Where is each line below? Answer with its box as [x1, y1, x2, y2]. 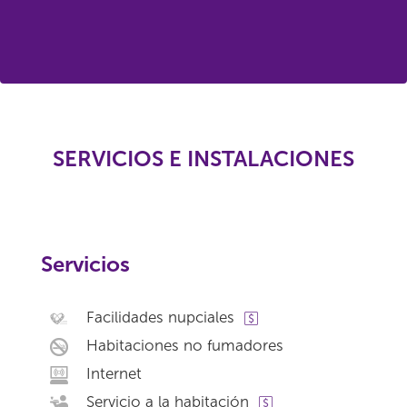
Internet [86, 364, 142, 382]
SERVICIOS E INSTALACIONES [53, 145, 354, 172]
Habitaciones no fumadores [86, 336, 283, 354]
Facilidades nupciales [86, 308, 234, 326]
